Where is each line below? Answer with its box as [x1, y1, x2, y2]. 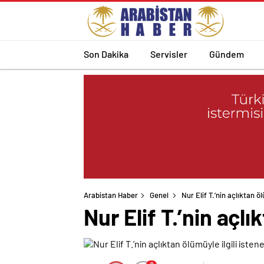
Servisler [150, 48, 187, 60]
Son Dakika [84, 48, 128, 60]
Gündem [209, 48, 244, 60]
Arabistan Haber [84, 190, 138, 200]
